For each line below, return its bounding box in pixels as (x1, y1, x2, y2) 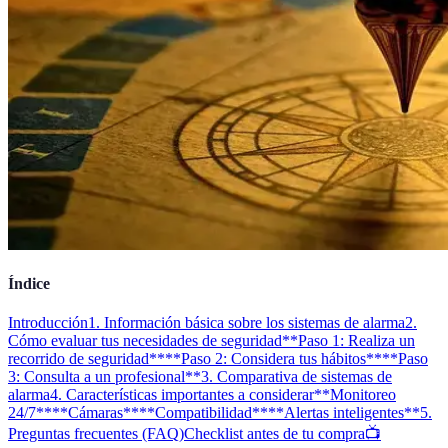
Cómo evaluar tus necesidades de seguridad (8, 332, 282, 350)
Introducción (8, 314, 88, 332)
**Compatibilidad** (139, 404, 268, 422)
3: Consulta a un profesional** (8, 368, 201, 386)
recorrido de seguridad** (8, 350, 165, 368)
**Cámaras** (52, 404, 139, 422)
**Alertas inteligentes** (268, 404, 420, 422)
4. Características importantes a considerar (50, 386, 314, 404)
